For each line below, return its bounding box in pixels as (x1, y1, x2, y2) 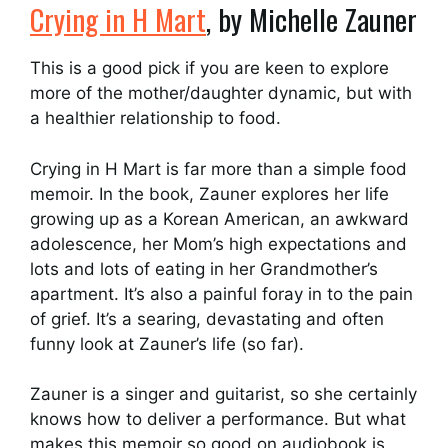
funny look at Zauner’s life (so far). (30, 333, 304, 354)
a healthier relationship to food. (30, 108, 281, 128)
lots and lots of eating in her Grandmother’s (30, 258, 378, 279)
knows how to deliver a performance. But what (30, 409, 406, 429)
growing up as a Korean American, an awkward (30, 208, 409, 229)
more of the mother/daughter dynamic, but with (30, 83, 412, 103)
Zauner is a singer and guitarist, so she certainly (30, 384, 417, 404)
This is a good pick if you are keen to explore (30, 58, 389, 78)
